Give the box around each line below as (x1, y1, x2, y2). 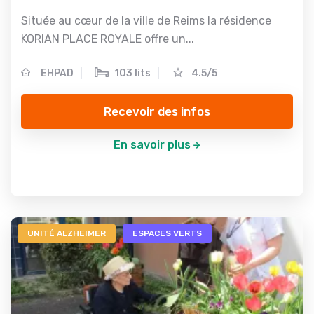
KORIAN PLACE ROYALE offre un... (21, 32, 194, 46)
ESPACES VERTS (132, 228, 202, 238)
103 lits (114, 67, 151, 79)
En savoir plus (113, 138, 191, 151)
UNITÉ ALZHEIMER (27, 228, 106, 238)
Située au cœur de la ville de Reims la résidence (21, 14, 271, 27)
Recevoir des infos (104, 104, 210, 118)
